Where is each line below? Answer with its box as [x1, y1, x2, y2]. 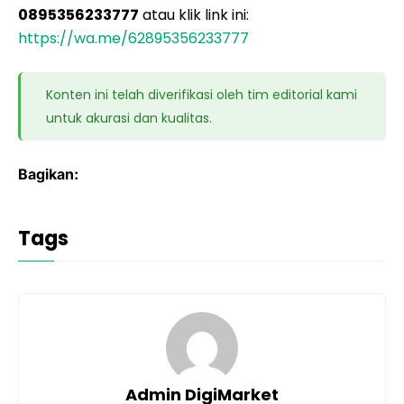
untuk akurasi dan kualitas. [46, 109, 213, 127]
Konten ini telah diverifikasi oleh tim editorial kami [46, 86, 358, 104]
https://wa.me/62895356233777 [18, 28, 249, 49]
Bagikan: [18, 165, 78, 183]
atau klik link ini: [139, 5, 249, 25]
